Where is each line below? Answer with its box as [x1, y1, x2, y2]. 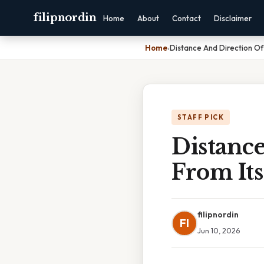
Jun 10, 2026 [197, 226, 240, 235]
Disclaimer [213, 14, 252, 23]
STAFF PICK [177, 113, 224, 121]
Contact [171, 14, 201, 23]
